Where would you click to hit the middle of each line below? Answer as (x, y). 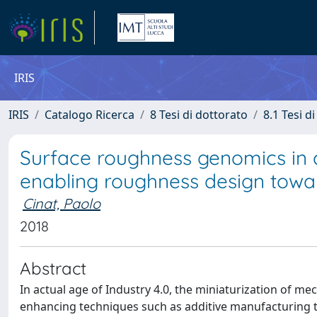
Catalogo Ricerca (90, 115)
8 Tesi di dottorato (199, 115)
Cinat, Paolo (62, 203)
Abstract (53, 268)
